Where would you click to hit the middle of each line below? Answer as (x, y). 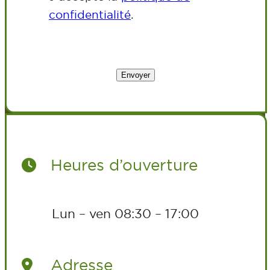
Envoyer (136, 75)
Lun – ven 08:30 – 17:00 (125, 213)
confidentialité (90, 14)
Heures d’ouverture (122, 165)
